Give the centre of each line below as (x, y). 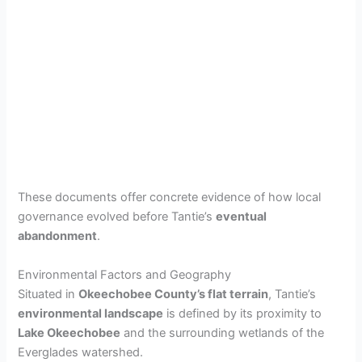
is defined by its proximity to (243, 313)
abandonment (58, 236)
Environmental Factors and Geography (125, 274)
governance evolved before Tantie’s (117, 217)
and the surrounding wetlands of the (223, 333)
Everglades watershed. (81, 352)
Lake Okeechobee (69, 333)
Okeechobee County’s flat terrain (174, 294)
